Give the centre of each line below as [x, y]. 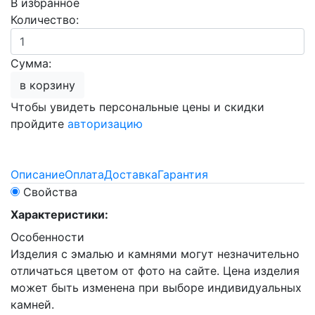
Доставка [131, 174]
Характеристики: [59, 214]
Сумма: [31, 63]
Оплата [84, 174]
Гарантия [183, 174]
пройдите [39, 124]
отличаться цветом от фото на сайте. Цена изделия [155, 271]
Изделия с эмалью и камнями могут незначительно [155, 254]
